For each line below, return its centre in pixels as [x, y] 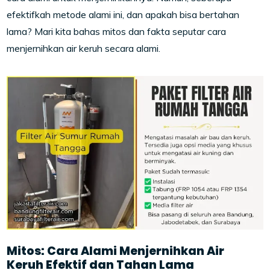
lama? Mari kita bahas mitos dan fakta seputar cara [117, 31]
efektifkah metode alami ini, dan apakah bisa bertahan [123, 14]
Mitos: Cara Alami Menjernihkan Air [116, 251]
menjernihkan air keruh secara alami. [84, 48]
